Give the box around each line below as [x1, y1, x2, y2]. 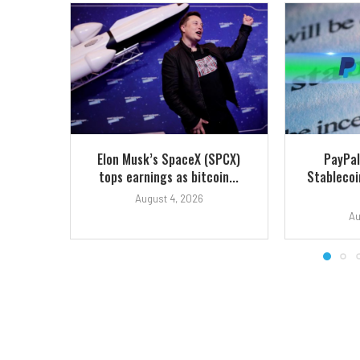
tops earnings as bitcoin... [99, 167, 239, 187]
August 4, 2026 [134, 192, 203, 206]
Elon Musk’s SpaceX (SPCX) [97, 149, 241, 170]
